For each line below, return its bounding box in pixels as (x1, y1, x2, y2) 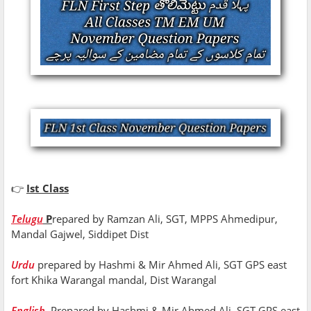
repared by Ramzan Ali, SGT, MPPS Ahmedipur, (52, 212, 278, 226)
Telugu (11, 212, 43, 226)
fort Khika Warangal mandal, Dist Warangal (11, 273, 219, 287)
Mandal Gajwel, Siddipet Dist (11, 227, 151, 242)
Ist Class (26, 181, 69, 196)
